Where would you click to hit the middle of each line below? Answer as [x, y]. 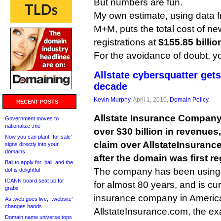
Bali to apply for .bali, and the [39, 162]
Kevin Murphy [112, 99]
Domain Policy [189, 99]
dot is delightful [22, 170]
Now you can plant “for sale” [39, 137]
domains [15, 151]
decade [110, 86]
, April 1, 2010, [150, 99]
